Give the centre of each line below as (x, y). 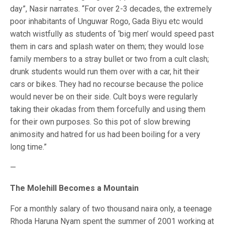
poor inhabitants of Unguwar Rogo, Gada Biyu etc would (106, 21)
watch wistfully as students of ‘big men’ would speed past (112, 34)
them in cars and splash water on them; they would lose (107, 46)
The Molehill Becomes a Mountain (74, 188)
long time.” (28, 147)
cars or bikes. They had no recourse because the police (107, 84)
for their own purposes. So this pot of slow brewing (100, 122)
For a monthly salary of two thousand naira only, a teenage (111, 209)
